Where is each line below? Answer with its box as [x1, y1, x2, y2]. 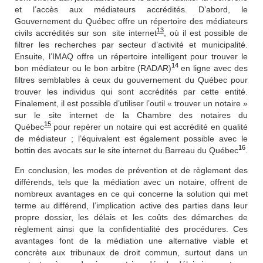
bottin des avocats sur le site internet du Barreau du [15, 146, 207, 155]
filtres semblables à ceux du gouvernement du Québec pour [15, 75, 248, 85]
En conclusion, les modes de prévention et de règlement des [15, 166, 248, 175]
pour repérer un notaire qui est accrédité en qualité [53, 122, 248, 131]
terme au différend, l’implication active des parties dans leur [15, 201, 248, 210]
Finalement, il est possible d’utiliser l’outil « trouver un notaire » [15, 99, 248, 108]
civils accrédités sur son [15, 28, 107, 38]
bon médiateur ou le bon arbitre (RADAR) [15, 63, 172, 73]
